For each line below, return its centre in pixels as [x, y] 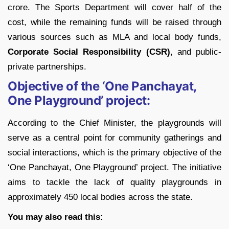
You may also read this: [55, 217]
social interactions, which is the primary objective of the [114, 152]
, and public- [196, 52]
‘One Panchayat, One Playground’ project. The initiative [114, 167]
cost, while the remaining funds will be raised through [114, 22]
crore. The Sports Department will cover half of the [114, 7]
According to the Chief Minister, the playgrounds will [114, 123]
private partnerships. [47, 66]
